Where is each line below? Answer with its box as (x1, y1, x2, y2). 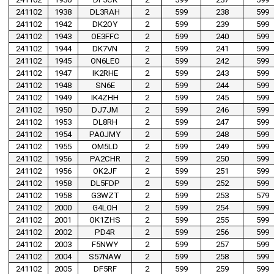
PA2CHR (89, 154, 120, 164)
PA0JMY (89, 130, 120, 139)
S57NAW (89, 252, 121, 262)
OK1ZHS (89, 215, 120, 225)
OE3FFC (91, 32, 119, 42)
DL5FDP (90, 179, 120, 188)
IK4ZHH (91, 93, 119, 103)
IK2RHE (92, 68, 118, 78)
